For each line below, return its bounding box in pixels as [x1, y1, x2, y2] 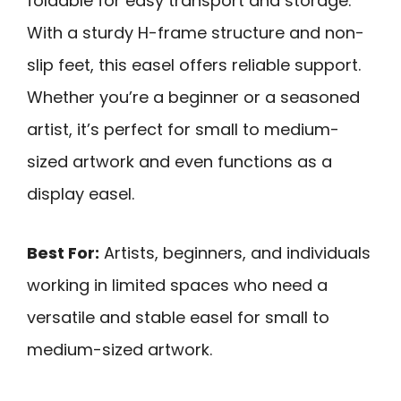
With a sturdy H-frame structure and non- [27, 21, 364, 44]
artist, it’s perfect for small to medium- [27, 117, 339, 141]
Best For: [27, 242, 99, 265]
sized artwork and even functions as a [27, 149, 332, 173]
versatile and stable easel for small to [27, 306, 329, 329]
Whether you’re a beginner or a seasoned [27, 85, 360, 108]
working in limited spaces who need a [27, 274, 328, 297]
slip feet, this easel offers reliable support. [27, 53, 361, 76]
